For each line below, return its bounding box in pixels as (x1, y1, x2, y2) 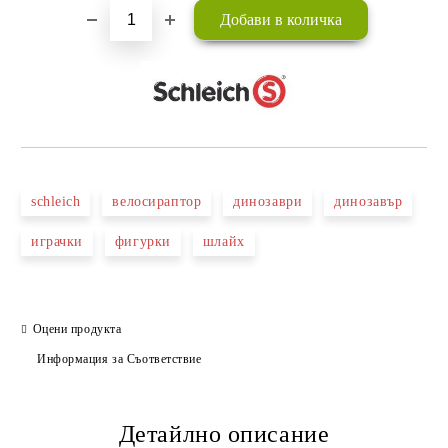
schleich (31, 194, 81, 209)
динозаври (233, 194, 303, 209)
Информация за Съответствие (37, 351, 202, 366)
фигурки (114, 234, 171, 249)
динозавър (334, 194, 403, 209)
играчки (31, 234, 83, 249)
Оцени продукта (32, 321, 122, 336)
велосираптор (112, 194, 202, 209)
